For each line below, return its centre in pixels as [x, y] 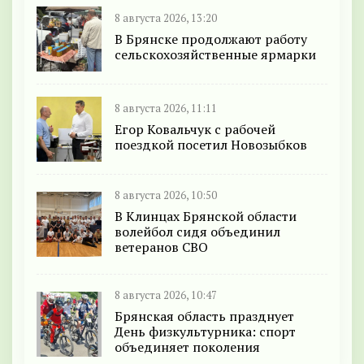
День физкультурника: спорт [205, 332]
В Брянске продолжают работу [211, 39]
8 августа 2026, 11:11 [166, 108]
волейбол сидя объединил [197, 232]
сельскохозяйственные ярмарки [215, 54]
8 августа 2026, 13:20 [166, 18]
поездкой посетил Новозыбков [211, 144]
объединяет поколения [187, 347]
